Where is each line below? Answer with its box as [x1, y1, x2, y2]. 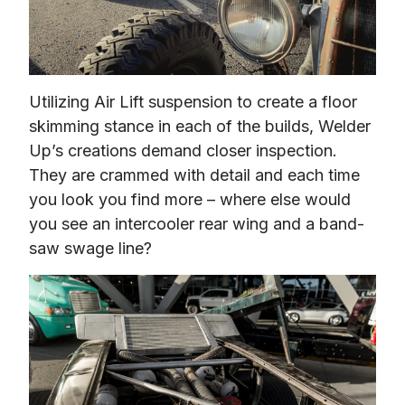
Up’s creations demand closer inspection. [29, 140, 337, 160]
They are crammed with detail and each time [29, 165, 360, 184]
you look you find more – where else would [29, 189, 351, 209]
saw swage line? [29, 238, 152, 258]
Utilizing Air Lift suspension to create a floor [29, 91, 357, 111]
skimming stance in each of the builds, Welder [29, 116, 371, 136]
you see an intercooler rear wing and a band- [29, 213, 364, 233]
